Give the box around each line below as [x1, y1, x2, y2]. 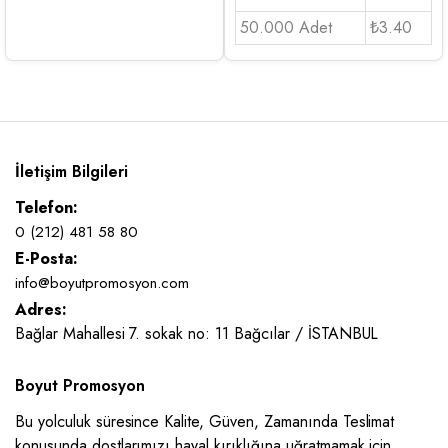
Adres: [15, 297, 67, 321]
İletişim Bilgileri [15, 159, 128, 183]
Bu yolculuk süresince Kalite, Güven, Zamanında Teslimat [15, 409, 395, 433]
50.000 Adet [240, 15, 332, 39]
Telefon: [15, 195, 78, 219]
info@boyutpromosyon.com [15, 271, 190, 294]
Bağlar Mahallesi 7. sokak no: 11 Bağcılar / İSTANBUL [15, 321, 379, 345]
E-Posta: [15, 246, 78, 270]
